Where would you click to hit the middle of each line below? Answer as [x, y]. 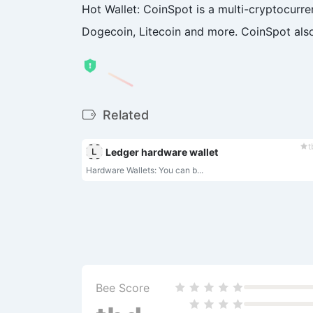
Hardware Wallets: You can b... [145, 170]
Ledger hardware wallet [162, 152]
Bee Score [123, 288]
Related [124, 115]
